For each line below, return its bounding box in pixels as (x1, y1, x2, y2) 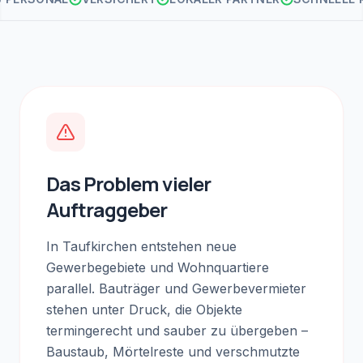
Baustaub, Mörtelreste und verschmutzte (46, 344, 300, 360)
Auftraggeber (46, 196, 168, 223)
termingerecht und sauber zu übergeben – (46, 322, 308, 339)
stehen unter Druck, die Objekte (46, 301, 242, 318)
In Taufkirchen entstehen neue (46, 238, 237, 254)
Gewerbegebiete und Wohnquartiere (46, 259, 269, 275)
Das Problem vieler (46, 170, 211, 197)
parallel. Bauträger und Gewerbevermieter (46, 280, 306, 297)
